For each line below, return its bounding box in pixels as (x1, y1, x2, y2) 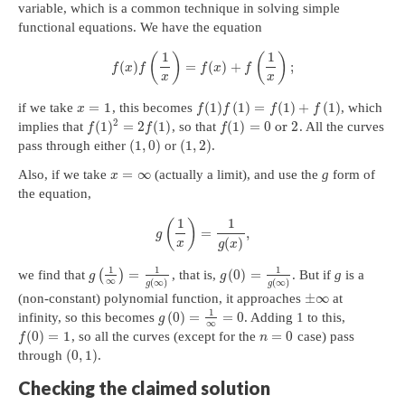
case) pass (294, 329, 355, 344)
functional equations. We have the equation (18, 19, 262, 34)
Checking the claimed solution (18, 377, 270, 400)
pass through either (18, 137, 129, 153)
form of (329, 166, 376, 182)
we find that (18, 267, 89, 282)
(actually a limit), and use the (151, 166, 323, 182)
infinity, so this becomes (18, 309, 158, 325)
